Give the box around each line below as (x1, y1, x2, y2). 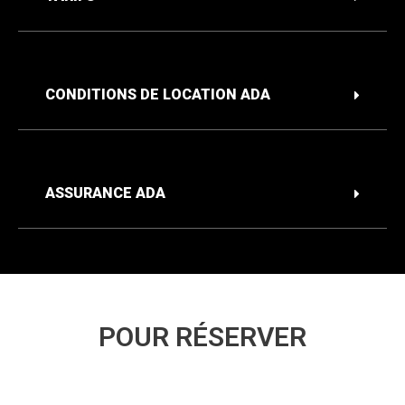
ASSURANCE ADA (45, 184, 165, 202)
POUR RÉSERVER (99, 320, 306, 353)
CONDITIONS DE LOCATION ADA (45, 85, 270, 103)
